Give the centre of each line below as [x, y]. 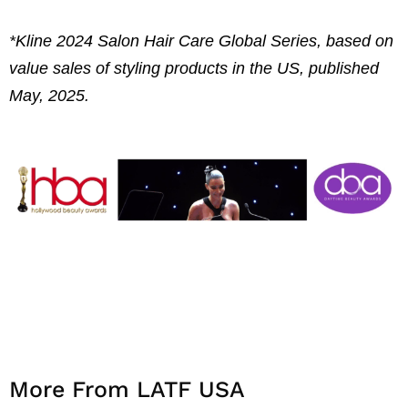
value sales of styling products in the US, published [194, 68]
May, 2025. [49, 95]
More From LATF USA [127, 389]
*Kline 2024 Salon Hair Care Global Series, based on [201, 41]
